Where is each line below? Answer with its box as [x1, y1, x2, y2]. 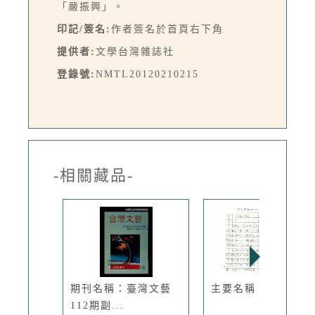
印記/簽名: [57, 23, 111, 34]
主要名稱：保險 [211, 283, 290, 294]
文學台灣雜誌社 [96, 46, 174, 57]
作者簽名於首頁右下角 [111, 23, 224, 34]
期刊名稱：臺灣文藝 [70, 283, 172, 294]
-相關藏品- [53, 166, 134, 184]
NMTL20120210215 [96, 68, 199, 79]
